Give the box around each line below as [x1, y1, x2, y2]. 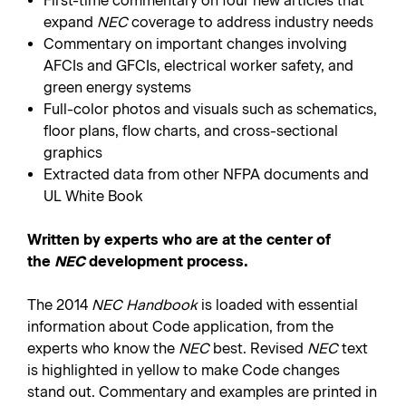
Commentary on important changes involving [43, 35, 348, 53]
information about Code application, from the [27, 318, 333, 335]
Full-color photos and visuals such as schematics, [43, 101, 378, 118]
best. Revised [209, 340, 307, 357]
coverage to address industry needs [128, 14, 374, 31]
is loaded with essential [198, 296, 358, 314]
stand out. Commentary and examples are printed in [27, 383, 377, 401]
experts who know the [27, 340, 179, 357]
